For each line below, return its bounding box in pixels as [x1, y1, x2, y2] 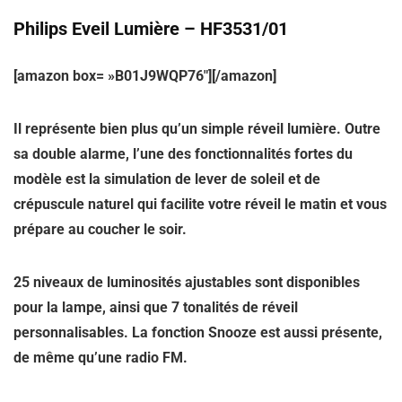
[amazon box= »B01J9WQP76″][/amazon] [13, 67, 276, 84]
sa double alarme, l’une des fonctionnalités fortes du [13, 145, 353, 162]
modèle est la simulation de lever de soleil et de [13, 170, 320, 188]
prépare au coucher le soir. [13, 221, 187, 238]
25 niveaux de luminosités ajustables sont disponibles [13, 274, 360, 291]
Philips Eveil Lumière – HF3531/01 [13, 18, 288, 39]
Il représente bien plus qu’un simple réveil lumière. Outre [13, 120, 380, 137]
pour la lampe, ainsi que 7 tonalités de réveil [13, 299, 298, 316]
